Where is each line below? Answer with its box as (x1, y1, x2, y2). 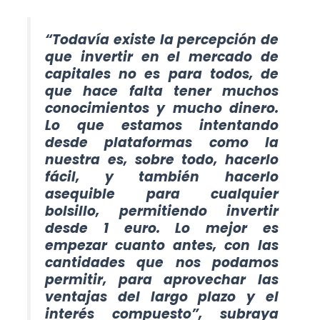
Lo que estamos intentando (45, 115, 279, 135)
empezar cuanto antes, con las (45, 235, 279, 255)
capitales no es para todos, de (45, 64, 279, 84)
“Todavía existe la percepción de (45, 29, 279, 49)
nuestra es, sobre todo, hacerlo (45, 149, 279, 169)
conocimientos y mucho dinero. (45, 98, 279, 118)
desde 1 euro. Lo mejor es (45, 218, 279, 238)
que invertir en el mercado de (45, 46, 279, 66)
